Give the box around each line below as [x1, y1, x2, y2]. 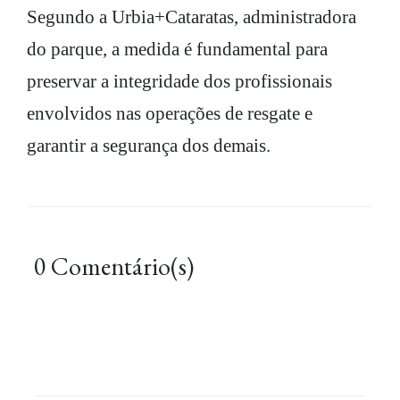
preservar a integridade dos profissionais [27, 70, 332, 92]
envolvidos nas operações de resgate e [27, 102, 312, 124]
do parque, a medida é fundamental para [27, 37, 328, 60]
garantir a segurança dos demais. [27, 134, 271, 156]
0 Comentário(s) [34, 249, 194, 282]
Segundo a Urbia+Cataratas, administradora [27, 5, 356, 28]
